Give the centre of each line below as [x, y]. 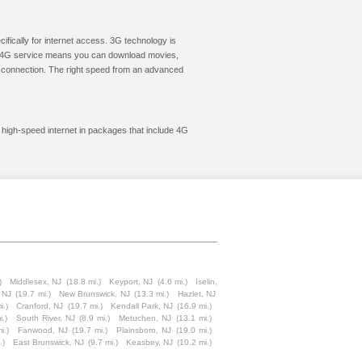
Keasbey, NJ [149, 342]
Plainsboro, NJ [144, 330]
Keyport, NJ [131, 282]
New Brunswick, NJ [94, 294]
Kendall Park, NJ [142, 306]
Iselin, [207, 282]
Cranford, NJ [40, 306]
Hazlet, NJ [197, 294]
